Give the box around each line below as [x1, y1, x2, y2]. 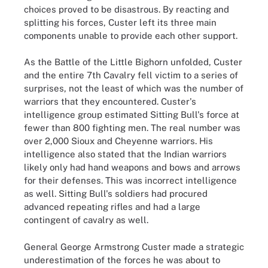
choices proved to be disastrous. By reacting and [24, 4, 229, 14]
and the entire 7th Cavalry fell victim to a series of [24, 70, 238, 80]
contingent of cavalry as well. [24, 215, 148, 225]
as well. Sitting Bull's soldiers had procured [24, 188, 208, 199]
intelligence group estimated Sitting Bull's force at [24, 109, 239, 120]
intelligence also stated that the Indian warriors [24, 149, 227, 159]
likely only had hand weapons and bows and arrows [24, 162, 240, 172]
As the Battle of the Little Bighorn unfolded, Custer [24, 57, 242, 67]
